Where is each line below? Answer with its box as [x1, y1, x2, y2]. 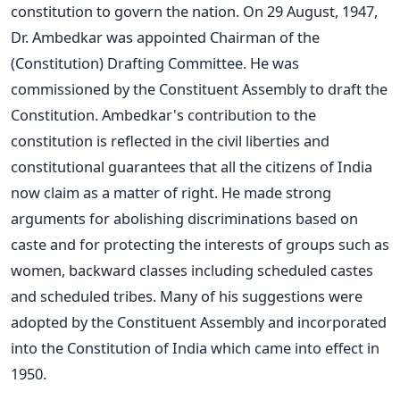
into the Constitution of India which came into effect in [11, 337, 379, 358]
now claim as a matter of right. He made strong [11, 181, 331, 203]
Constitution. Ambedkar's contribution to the [11, 104, 316, 125]
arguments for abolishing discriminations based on [11, 207, 358, 229]
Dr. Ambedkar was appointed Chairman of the [11, 26, 320, 47]
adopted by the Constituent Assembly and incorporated [11, 311, 387, 332]
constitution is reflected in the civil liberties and [11, 129, 329, 151]
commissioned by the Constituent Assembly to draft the [11, 78, 387, 99]
